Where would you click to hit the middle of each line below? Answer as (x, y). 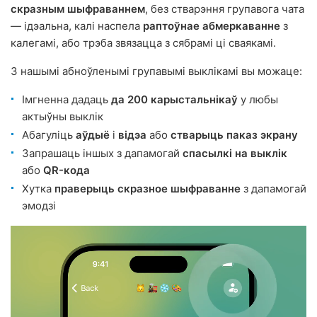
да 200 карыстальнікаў (174, 99)
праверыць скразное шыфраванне (148, 189)
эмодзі (39, 206)
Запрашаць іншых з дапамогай (102, 153)
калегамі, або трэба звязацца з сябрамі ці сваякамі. (143, 43)
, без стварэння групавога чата (225, 9)
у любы (258, 99)
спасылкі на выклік (235, 153)
